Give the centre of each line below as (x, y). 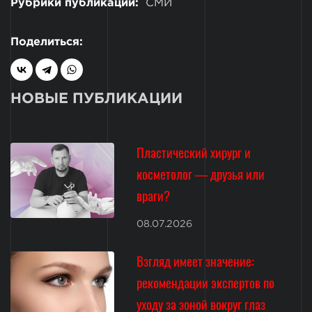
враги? (154, 195)
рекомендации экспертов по (206, 283)
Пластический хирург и (194, 152)
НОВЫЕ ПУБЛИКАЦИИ (96, 99)
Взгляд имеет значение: (196, 261)
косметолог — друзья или (201, 173)
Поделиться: (47, 42)
